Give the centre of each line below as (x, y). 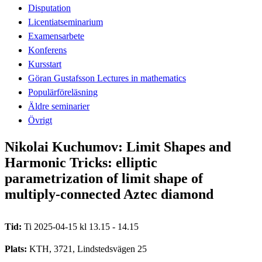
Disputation (49, 8)
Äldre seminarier (59, 106)
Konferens (47, 50)
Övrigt (40, 120)
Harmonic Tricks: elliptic (81, 162)
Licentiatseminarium (65, 22)
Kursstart (45, 64)
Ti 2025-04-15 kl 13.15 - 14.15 (81, 226)
